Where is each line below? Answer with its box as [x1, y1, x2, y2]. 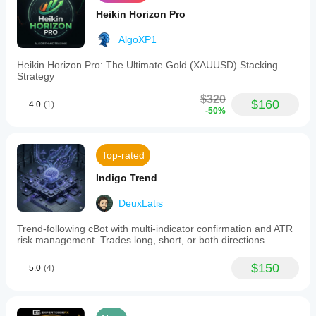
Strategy [17, 71, 54, 82]
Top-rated [102, 150, 145, 161]
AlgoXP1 [119, 34, 157, 45]
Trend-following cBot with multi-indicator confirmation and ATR [17, 223, 293, 234]
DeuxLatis [119, 197, 163, 209]
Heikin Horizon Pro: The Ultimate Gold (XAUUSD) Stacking [17, 59, 278, 71]
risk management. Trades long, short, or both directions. [17, 234, 267, 245]
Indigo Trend [96, 172, 157, 183]
